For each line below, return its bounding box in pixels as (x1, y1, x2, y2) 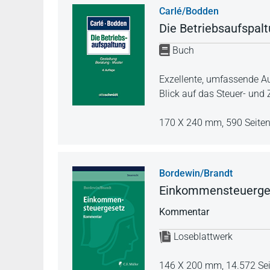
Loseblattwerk (174, 231, 233, 243)
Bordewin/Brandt (159, 167, 233, 179)
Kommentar (159, 206, 209, 218)
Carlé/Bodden (159, 5, 219, 17)
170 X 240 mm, (159, 116, 226, 128)
